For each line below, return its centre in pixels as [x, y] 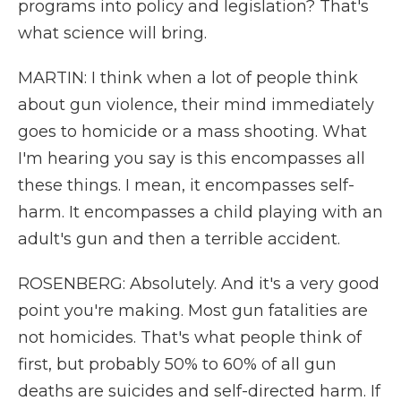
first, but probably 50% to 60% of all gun [177, 364]
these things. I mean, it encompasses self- [186, 185]
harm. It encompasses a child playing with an [200, 212]
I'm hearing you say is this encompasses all [192, 158]
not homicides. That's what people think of [190, 337]
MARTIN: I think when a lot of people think [188, 78]
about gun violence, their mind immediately [196, 105]
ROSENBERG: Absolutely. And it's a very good [199, 284]
